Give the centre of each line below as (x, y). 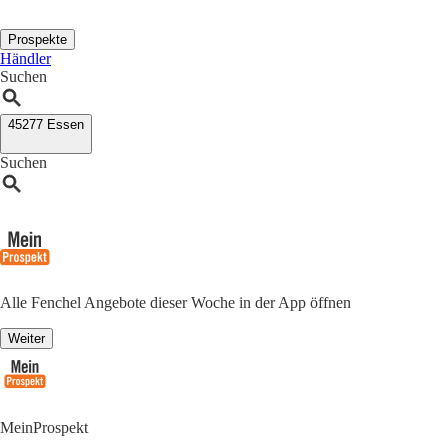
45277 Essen (46, 124)
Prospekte (37, 39)
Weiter (26, 338)
